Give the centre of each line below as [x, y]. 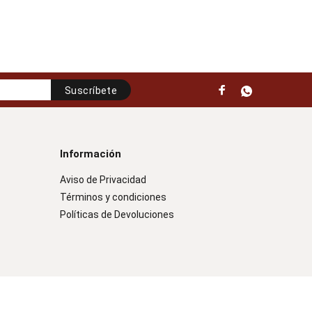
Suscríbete [91, 91]
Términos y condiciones [113, 197]
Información [91, 154]
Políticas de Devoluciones [117, 214]
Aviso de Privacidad [103, 180]
